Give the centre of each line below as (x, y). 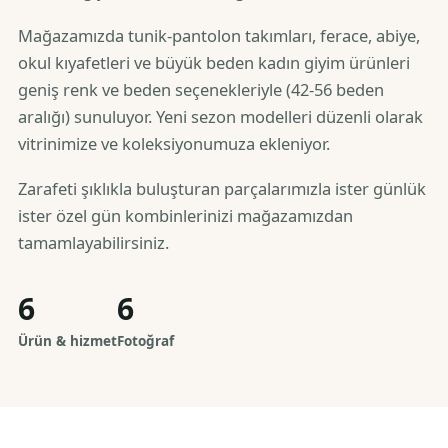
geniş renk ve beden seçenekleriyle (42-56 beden (201, 89)
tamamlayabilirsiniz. (93, 242)
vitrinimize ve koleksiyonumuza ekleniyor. (174, 143)
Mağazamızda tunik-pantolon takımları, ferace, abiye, (219, 35)
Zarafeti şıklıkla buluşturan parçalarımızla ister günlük (222, 188)
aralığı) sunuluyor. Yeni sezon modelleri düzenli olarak (220, 116)
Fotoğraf (145, 341)
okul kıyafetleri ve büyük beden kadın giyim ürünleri (214, 62)
